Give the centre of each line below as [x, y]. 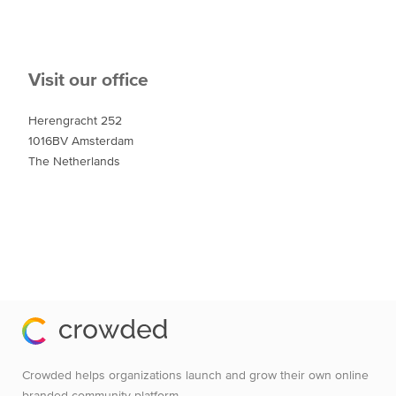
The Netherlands [74, 161]
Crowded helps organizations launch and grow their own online [195, 376]
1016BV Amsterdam [80, 141]
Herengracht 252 [75, 120]
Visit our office [88, 78]
